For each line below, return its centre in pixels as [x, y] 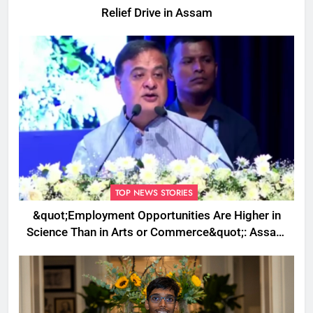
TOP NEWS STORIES [154, 193]
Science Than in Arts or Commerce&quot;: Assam [156, 233]
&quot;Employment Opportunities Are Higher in [156, 216]
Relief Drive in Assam [156, 13]
